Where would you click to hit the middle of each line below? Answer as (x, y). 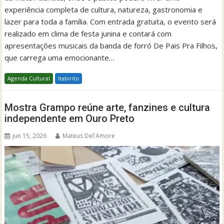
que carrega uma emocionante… (60, 58)
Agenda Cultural (29, 78)
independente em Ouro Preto (70, 118)
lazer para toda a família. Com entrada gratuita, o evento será (110, 22)
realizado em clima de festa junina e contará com (88, 34)
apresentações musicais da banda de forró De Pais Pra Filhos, (111, 46)
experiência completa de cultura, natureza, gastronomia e (104, 10)
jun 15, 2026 (30, 135)
